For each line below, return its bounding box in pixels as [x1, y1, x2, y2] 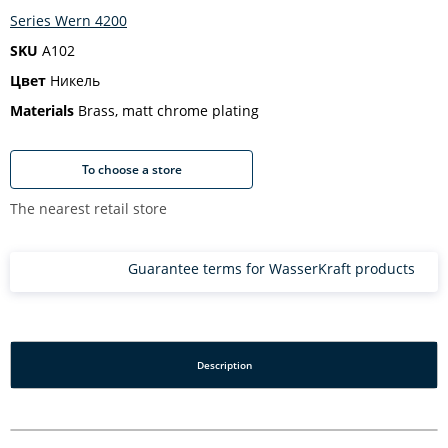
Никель [46, 71, 100, 90]
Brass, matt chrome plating [74, 101, 259, 120]
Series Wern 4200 [10, 11, 127, 30]
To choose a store [81, 160, 182, 178]
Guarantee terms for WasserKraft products [128, 259, 415, 278]
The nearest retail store [10, 199, 167, 218]
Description [196, 358, 252, 372]
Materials [10, 101, 74, 120]
